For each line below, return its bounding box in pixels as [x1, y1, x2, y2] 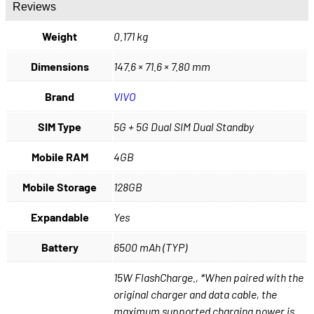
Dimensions [30, 60, 89, 74]
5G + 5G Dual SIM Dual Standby [114, 120, 254, 134]
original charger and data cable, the [114, 287, 277, 301]
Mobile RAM [31, 150, 88, 164]
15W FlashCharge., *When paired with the [114, 271, 303, 285]
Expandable [30, 210, 89, 224]
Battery [41, 240, 78, 254]
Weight [42, 29, 77, 43]
